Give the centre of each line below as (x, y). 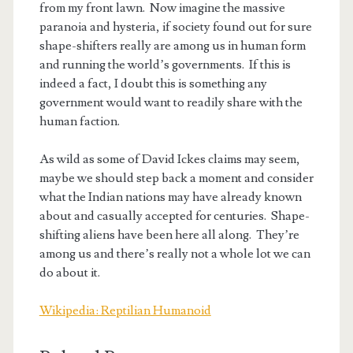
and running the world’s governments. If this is (165, 65)
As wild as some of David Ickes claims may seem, (169, 160)
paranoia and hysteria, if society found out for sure (175, 27)
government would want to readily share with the (171, 103)
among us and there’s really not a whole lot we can (175, 254)
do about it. (69, 273)
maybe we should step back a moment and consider (176, 178)
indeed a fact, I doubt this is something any (153, 84)
